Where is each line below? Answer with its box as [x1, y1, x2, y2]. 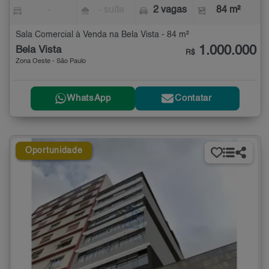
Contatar [175, 94, 212, 103]
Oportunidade [25, 146, 83, 155]
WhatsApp [67, 94, 111, 103]
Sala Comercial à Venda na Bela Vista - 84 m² [16, 30, 189, 39]
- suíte [98, 5, 125, 15]
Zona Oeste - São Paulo [16, 58, 86, 65]
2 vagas [153, 5, 187, 15]
